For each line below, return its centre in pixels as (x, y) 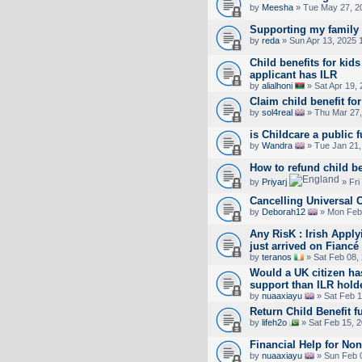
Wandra (277, 145)
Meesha (278, 7)
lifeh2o (274, 322)
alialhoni (277, 85)
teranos (277, 257)
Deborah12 (284, 211)
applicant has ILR (293, 74)
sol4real (277, 112)
